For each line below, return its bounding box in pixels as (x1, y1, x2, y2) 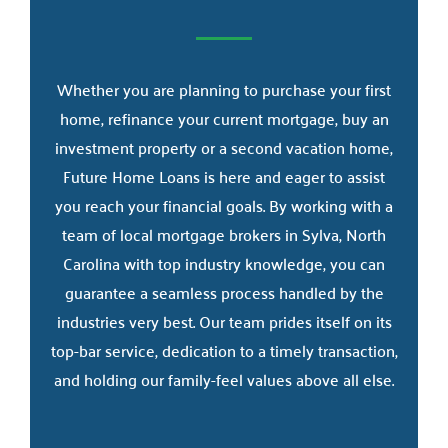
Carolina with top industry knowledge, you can (63, 248, 385, 277)
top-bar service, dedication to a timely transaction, (50, 335, 398, 364)
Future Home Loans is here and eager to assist (63, 161, 385, 190)
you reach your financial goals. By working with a (55, 190, 393, 219)
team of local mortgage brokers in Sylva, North (62, 219, 386, 248)
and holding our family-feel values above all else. (54, 364, 394, 393)
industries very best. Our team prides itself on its (56, 306, 392, 335)
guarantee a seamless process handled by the (64, 277, 384, 306)
